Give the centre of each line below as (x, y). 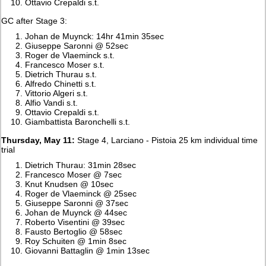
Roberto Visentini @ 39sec (75, 222)
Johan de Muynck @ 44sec (76, 212)
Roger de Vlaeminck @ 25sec (81, 193)
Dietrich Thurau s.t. (61, 74)
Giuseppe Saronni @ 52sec (77, 45)
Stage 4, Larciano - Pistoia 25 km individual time (167, 140)
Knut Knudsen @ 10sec (69, 184)
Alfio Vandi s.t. (52, 102)
